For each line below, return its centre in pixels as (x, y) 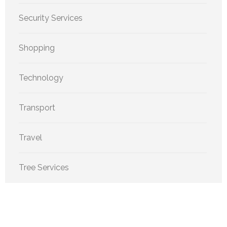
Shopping (37, 48)
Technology (41, 78)
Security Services (51, 18)
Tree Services (44, 168)
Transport (37, 108)
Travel (30, 138)
